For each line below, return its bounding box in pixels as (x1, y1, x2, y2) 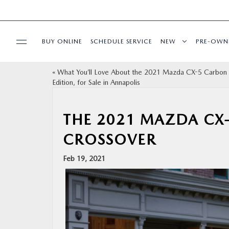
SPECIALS (14, 72, 45, 80)
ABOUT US (14, 191, 50, 199)
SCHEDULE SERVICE (90, 37, 152, 45)
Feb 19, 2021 (63, 154, 105, 163)
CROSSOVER (63, 131, 156, 148)
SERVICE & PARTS (14, 102, 72, 110)
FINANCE (14, 161, 44, 169)
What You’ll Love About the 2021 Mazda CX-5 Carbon (57, 68, 227, 76)
